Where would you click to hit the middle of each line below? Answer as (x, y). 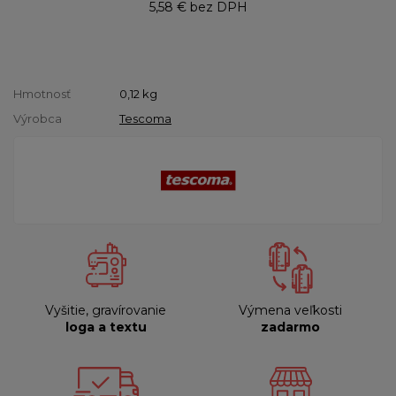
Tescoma (145, 118)
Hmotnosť (42, 93)
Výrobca (38, 118)
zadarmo (290, 327)
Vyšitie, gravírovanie (106, 310)
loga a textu (106, 327)
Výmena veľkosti (290, 310)
